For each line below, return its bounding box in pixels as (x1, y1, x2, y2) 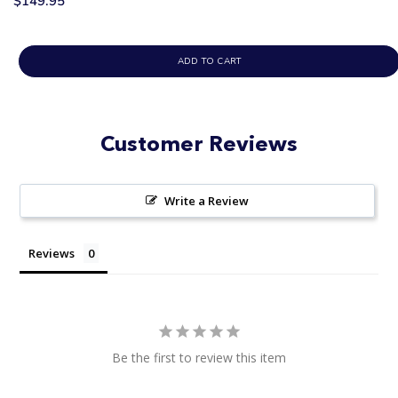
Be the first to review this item (112, 348, 286, 366)
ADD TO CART (177, 54, 242, 68)
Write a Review (163, 192, 249, 209)
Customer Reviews (100, 130, 298, 156)
